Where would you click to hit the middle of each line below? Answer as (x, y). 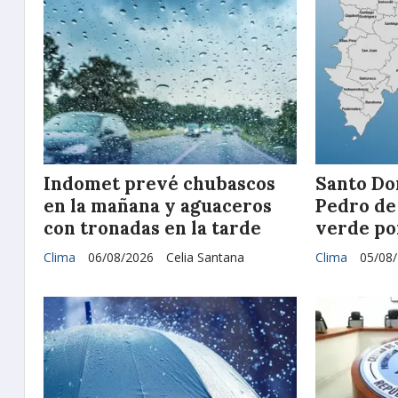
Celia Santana (205, 257)
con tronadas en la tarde (152, 228)
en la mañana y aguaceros (158, 206)
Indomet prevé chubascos (159, 183)
